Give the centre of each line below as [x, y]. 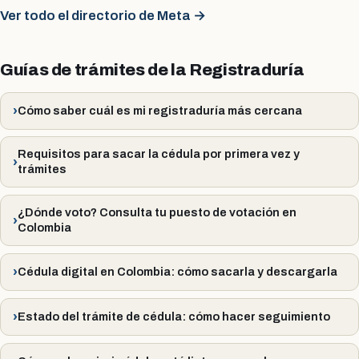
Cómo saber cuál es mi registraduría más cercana [160, 110]
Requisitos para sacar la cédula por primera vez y [159, 154]
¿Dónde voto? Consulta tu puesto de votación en [157, 213]
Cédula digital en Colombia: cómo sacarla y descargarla [178, 272]
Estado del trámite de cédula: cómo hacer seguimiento [174, 316]
